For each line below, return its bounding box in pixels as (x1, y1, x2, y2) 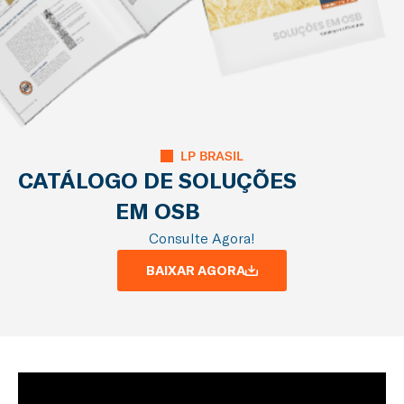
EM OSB (115, 197, 200, 225)
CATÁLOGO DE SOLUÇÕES (18, 167, 297, 195)
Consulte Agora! (149, 229, 255, 247)
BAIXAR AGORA (146, 262, 245, 280)
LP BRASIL (180, 148, 244, 164)
